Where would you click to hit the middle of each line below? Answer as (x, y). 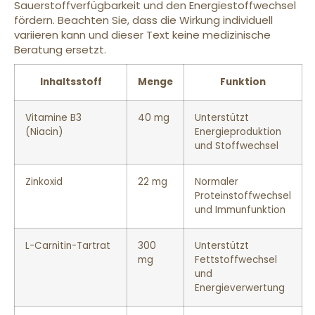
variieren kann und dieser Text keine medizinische (142, 34)
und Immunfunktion (240, 210)
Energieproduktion (238, 131)
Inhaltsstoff (71, 82)
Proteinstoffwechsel (243, 195)
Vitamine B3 (53, 117)
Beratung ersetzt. (60, 49)
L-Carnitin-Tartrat (68, 245)
